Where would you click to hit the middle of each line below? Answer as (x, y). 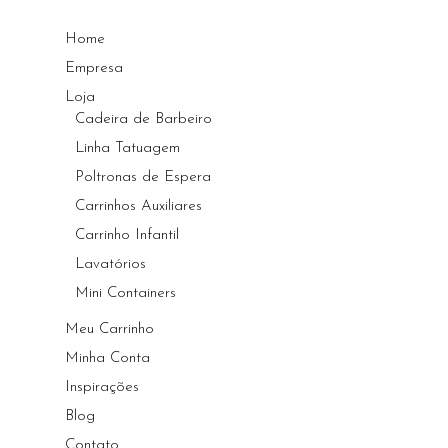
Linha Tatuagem (128, 148)
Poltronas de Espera (143, 177)
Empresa (94, 68)
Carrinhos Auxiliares (139, 206)
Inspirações (102, 387)
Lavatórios (111, 264)
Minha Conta (108, 358)
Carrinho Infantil (127, 235)
